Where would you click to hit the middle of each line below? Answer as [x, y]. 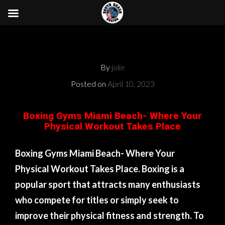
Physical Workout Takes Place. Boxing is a [100, 169]
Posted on [89, 84]
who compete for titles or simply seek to [97, 200]
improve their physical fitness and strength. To [109, 215]
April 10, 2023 [131, 84]
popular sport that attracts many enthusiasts [108, 184]
